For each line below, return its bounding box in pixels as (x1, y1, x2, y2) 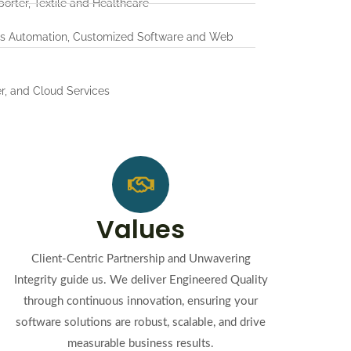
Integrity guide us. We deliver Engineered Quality (13, 274, 268, 286)
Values (96, 212, 186, 247)
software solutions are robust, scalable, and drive (16, 317, 266, 328)
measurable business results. (67, 338, 215, 349)
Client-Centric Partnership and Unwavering (31, 253, 251, 265)
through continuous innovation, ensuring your (24, 295, 259, 307)
